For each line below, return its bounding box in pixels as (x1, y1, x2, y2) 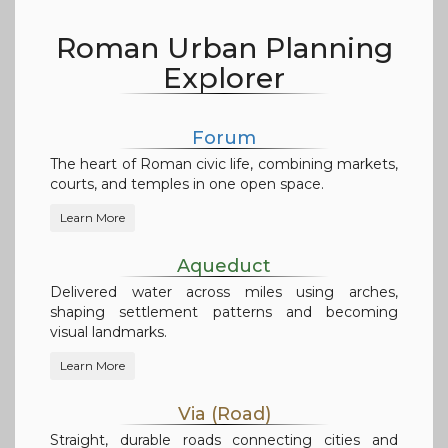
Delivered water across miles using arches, (50, 283, 398, 302)
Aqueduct (177, 255, 271, 278)
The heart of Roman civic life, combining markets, (50, 155, 398, 174)
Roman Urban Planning (55, 31, 393, 66)
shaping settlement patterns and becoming (50, 303, 398, 322)
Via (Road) (177, 403, 271, 426)
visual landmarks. (50, 323, 167, 342)
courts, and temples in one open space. (50, 175, 324, 194)
